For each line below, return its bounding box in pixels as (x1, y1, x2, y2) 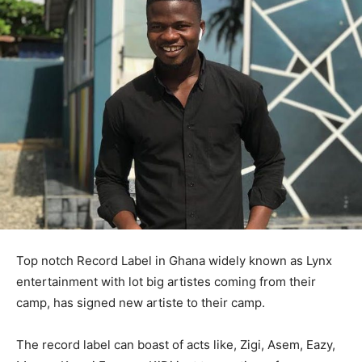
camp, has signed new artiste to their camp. (16, 295, 265, 311)
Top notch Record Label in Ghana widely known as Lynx (16, 253, 332, 269)
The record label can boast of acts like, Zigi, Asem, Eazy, (16, 337, 335, 353)
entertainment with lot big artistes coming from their (16, 274, 316, 290)
